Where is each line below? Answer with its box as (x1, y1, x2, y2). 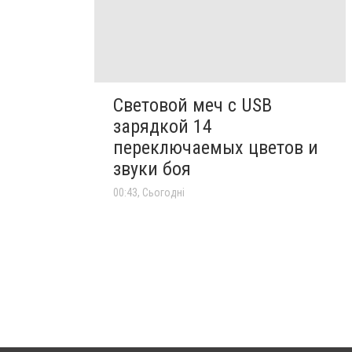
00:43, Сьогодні (113, 186, 185, 200)
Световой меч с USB (113, 94, 272, 117)
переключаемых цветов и (113, 137, 318, 159)
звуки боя (113, 158, 191, 181)
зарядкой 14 (113, 115, 212, 138)
